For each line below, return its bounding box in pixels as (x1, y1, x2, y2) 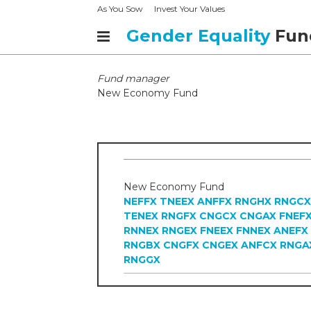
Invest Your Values (154, 3, 225, 14)
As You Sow (97, 3, 143, 14)
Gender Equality (126, 26, 270, 46)
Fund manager (97, 72, 169, 85)
